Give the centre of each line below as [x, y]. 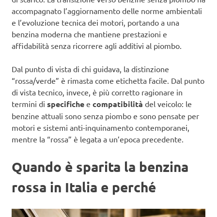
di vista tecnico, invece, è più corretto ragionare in [97, 92]
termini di [29, 104]
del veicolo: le [167, 104]
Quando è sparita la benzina [100, 167]
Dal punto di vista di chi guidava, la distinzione [90, 69]
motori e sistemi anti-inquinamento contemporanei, [101, 128]
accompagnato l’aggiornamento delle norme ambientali [107, 11]
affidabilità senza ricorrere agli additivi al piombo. [97, 46]
